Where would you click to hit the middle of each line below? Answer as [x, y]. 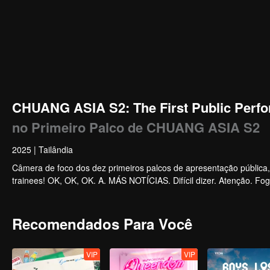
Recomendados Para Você [102, 224]
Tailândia [56, 149]
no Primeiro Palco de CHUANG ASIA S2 [136, 127]
